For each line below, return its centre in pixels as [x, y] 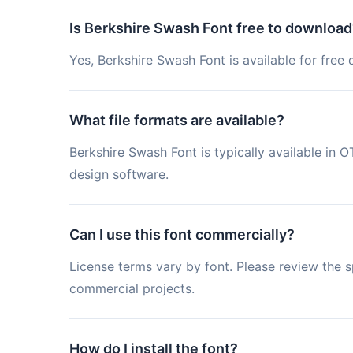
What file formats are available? [177, 120]
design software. [119, 174]
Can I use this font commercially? [182, 234]
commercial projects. [132, 288]
